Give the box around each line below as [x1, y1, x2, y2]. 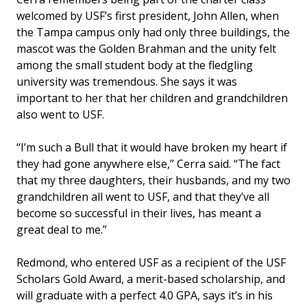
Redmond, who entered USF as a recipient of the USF [16, 255, 286, 271]
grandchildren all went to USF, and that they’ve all [16, 189, 269, 205]
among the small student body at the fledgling [16, 58, 253, 73]
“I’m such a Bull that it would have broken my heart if [16, 140, 287, 156]
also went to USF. [16, 107, 104, 123]
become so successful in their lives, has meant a [16, 206, 261, 221]
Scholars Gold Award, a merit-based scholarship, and [16, 271, 285, 287]
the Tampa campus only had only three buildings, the [16, 25, 290, 40]
